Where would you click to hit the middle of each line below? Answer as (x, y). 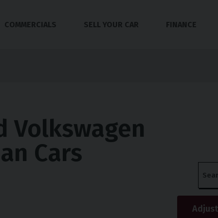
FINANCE (181, 24)
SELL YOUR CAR (111, 24)
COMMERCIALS (30, 24)
